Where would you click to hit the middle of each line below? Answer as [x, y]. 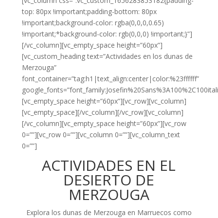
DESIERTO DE [109, 180]
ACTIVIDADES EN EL [109, 165]
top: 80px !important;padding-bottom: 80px [89, 11]
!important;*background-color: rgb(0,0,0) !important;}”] [107, 34]
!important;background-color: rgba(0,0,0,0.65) [93, 23]
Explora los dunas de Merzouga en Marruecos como [109, 212]
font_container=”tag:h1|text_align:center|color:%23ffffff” [110, 79]
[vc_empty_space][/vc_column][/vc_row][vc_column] [102, 112]
